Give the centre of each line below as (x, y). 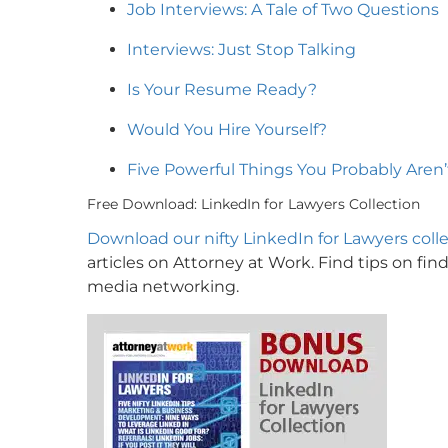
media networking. (163, 286)
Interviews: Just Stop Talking (241, 49)
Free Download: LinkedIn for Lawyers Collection (253, 203)
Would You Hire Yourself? (227, 129)
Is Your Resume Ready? (222, 89)
